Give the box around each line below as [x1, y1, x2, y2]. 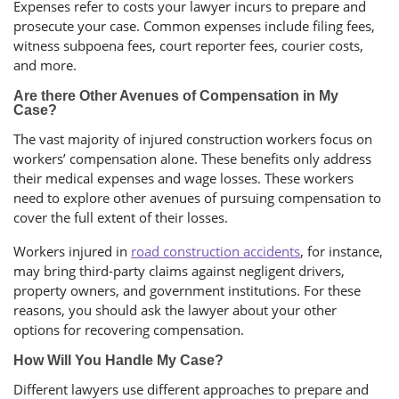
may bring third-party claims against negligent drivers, [13, 262, 345, 281]
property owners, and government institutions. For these [13, 281, 361, 300]
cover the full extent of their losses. [13, 208, 228, 227]
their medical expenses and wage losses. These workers [13, 169, 354, 188]
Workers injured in [13, 242, 131, 261]
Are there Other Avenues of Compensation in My [13, 88, 338, 104]
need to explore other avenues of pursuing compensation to [13, 189, 381, 208]
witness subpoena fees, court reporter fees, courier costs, [13, 37, 363, 55]
